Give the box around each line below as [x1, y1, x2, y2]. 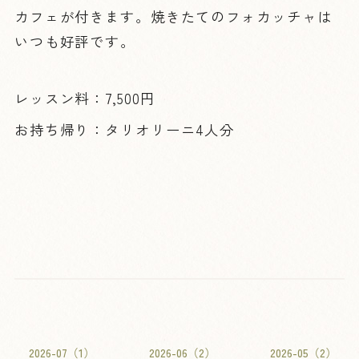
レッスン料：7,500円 [14, 87, 155, 108]
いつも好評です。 [14, 30, 135, 51]
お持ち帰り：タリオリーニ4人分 [14, 119, 236, 140]
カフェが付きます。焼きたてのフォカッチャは [14, 6, 333, 26]
